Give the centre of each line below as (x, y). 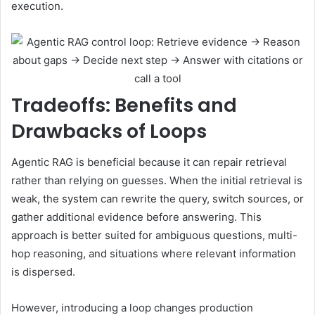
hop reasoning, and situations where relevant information (154, 254)
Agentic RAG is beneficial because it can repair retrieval (149, 162)
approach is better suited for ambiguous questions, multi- (154, 236)
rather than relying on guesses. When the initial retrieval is (157, 181)
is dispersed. (43, 272)
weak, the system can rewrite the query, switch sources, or (157, 199)
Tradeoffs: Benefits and (124, 105)
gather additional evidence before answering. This (136, 217)
